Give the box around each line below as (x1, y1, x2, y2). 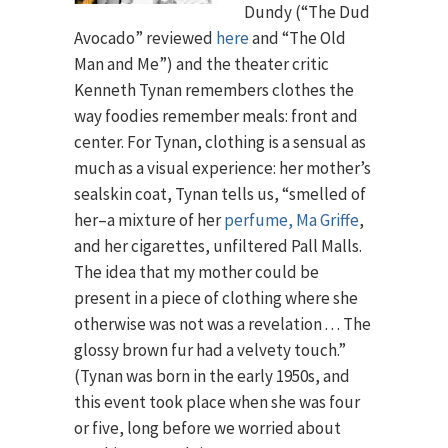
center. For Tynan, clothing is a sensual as (74, 131, 366, 153)
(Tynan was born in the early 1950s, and (74, 365, 350, 387)
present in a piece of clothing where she (74, 287, 358, 309)
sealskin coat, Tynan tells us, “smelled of (74, 183, 366, 205)
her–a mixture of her (74, 209, 224, 231)
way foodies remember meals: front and (74, 105, 358, 127)
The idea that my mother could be (74, 261, 319, 283)
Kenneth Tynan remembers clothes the (74, 79, 354, 101)
